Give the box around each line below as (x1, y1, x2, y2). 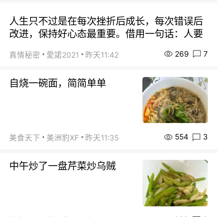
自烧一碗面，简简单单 (9, 77, 107, 89)
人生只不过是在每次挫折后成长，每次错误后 (9, 15, 203, 27)
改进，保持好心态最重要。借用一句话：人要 (9, 27, 203, 40)
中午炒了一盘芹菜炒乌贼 (9, 159, 116, 172)
